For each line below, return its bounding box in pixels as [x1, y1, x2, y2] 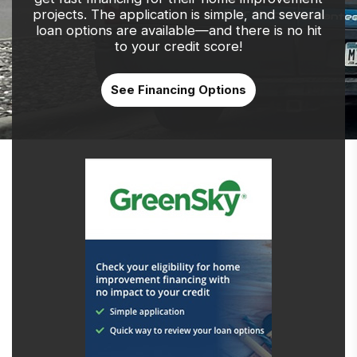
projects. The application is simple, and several [33, 6, 324, 22]
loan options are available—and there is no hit [35, 22, 322, 38]
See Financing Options [111, 81, 246, 97]
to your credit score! [115, 37, 242, 54]
